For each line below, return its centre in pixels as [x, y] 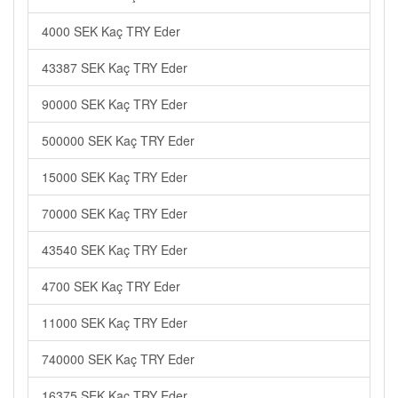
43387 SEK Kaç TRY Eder [115, 68]
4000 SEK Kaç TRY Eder [111, 31]
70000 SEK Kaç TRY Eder [115, 213]
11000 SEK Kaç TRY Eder [115, 322]
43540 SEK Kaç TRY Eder [115, 250]
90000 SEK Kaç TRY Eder [115, 104]
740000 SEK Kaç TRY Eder [118, 359]
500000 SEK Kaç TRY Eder [118, 140]
